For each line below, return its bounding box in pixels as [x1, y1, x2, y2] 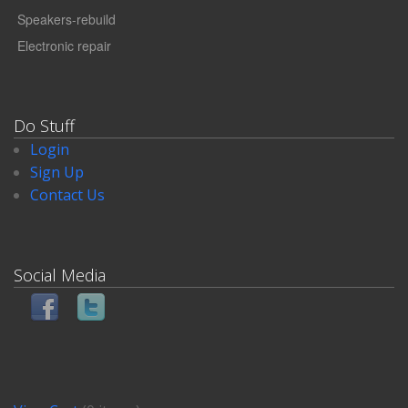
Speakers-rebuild [14, 10, 116, 29]
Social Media [14, 263, 106, 286]
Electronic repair [14, 36, 111, 56]
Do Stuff [14, 114, 75, 137]
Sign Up [29, 161, 84, 182]
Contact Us [29, 184, 105, 205]
